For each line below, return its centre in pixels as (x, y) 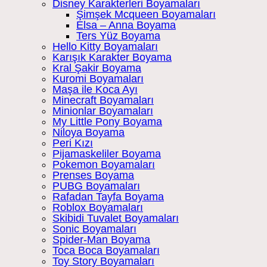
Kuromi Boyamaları (98, 79)
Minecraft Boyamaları (103, 100)
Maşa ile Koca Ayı (95, 90)
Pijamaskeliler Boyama (107, 154)
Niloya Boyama (89, 133)
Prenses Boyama (93, 176)
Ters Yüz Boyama (118, 36)
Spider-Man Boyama (101, 240)
